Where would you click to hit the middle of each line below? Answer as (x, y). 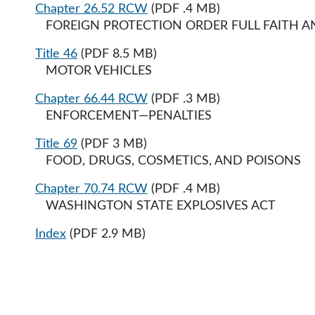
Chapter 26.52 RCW (91, 9)
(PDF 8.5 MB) (117, 54)
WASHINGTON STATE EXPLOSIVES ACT (155, 206)
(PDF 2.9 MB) (106, 234)
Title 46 (56, 54)
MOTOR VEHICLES (94, 71)
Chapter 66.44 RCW (91, 99)
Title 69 (56, 144)
